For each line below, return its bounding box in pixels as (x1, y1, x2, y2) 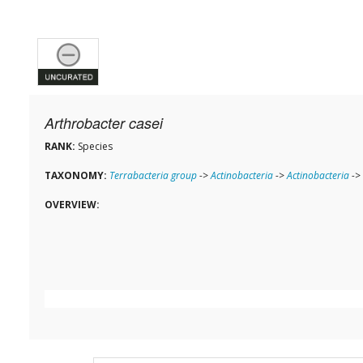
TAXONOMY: (45, 169, 107, 183)
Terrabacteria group (109, 169, 197, 183)
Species (75, 139, 113, 154)
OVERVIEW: (45, 198, 100, 212)
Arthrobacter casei (45, 113, 163, 134)
